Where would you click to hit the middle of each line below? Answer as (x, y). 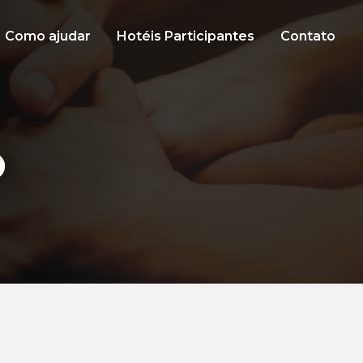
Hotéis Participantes (186, 36)
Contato (308, 36)
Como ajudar (48, 36)
